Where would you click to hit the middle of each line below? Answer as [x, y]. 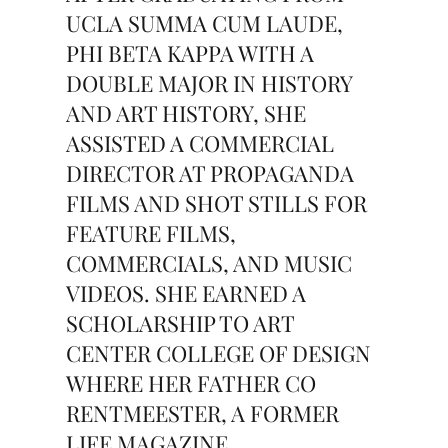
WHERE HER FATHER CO [191, 383]
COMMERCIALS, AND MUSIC [209, 263]
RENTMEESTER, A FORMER [203, 413]
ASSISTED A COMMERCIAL [200, 143]
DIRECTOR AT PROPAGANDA [210, 173]
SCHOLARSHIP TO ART [180, 323]
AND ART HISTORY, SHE [186, 113]
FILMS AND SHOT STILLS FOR [217, 203]
